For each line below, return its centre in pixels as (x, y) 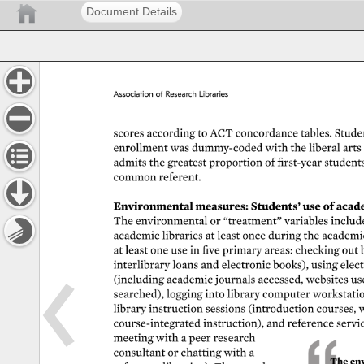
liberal (324, 147)
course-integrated (156, 324)
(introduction (278, 308)
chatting (201, 352)
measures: (222, 206)
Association (134, 94)
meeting (134, 338)
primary (241, 250)
